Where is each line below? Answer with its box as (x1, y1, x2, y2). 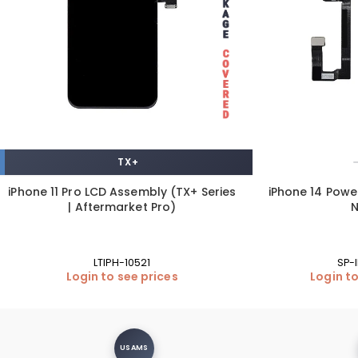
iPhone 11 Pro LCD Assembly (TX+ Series (8, 183, 237, 200)
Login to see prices (66, 268, 178, 284)
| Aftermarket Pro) (68, 198, 177, 215)
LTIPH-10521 (93, 255, 151, 269)
